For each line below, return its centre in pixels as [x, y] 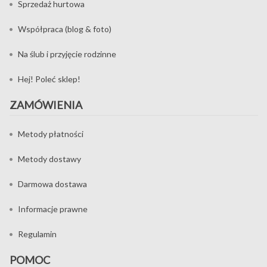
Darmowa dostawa [52, 184]
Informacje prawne [53, 209]
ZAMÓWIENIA [46, 105]
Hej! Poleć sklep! [49, 79]
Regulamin [37, 234]
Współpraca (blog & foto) [65, 29]
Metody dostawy [49, 159]
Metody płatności [51, 133]
